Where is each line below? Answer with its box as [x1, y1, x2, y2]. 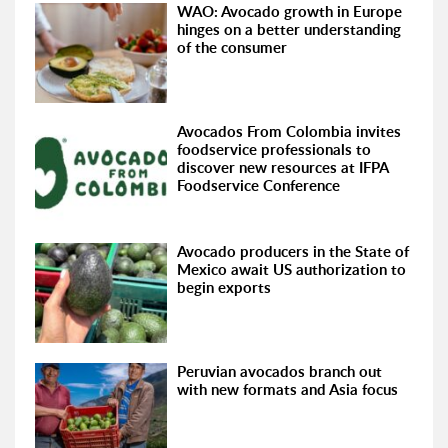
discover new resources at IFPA [177, 156, 389, 178]
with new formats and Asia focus [177, 378, 399, 400]
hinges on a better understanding [177, 18, 402, 40]
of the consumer [177, 36, 288, 58]
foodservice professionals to [177, 138, 372, 160]
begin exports [177, 276, 272, 298]
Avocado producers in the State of [177, 240, 410, 262]
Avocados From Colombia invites [177, 120, 402, 142]
